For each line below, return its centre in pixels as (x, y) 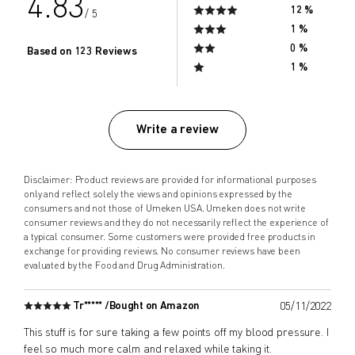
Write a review (177, 130)
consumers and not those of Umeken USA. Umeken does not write (165, 209)
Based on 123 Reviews (82, 52)
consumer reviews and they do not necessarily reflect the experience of (176, 223)
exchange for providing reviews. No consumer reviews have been (162, 252)
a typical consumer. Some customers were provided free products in (170, 237)
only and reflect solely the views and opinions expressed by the (158, 195)
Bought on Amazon (155, 306)
